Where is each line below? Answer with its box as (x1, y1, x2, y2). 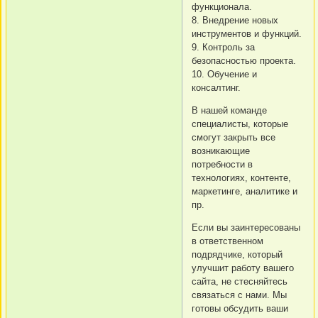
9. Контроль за (192, 41, 255, 53)
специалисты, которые (192, 118, 288, 129)
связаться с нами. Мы (192, 289, 287, 300)
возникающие (192, 145, 250, 156)
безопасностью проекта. (192, 55, 296, 66)
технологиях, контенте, (192, 172, 291, 183)
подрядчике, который (192, 248, 283, 260)
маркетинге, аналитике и (192, 185, 297, 197)
